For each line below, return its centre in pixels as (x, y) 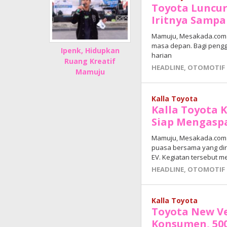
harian (162, 55)
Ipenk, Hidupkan (90, 51)
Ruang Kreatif (90, 61)
